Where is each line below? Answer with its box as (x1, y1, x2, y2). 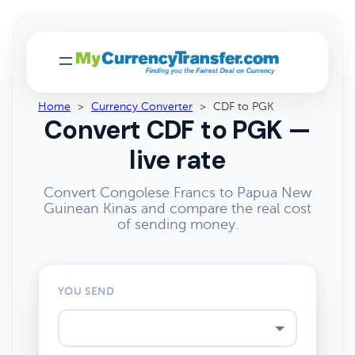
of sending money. (116, 216, 239, 232)
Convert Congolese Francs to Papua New (44, 185, 311, 200)
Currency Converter (91, 101, 193, 113)
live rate (129, 143, 226, 177)
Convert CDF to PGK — (44, 113, 311, 147)
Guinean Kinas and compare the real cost (44, 200, 311, 216)
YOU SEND (58, 286, 116, 297)
